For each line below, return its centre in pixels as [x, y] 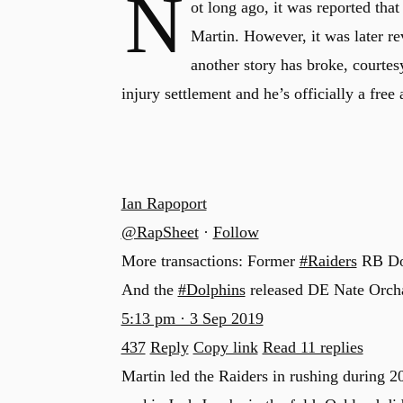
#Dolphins [211, 290]
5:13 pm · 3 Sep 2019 [192, 318]
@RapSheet [160, 232]
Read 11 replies [313, 347]
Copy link [225, 347]
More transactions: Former [210, 261]
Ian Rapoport [164, 203]
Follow [236, 232]
